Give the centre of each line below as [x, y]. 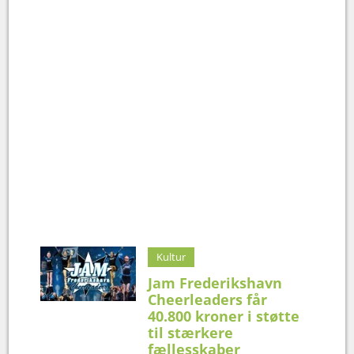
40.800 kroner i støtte [224, 316]
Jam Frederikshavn [215, 283]
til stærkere [191, 333]
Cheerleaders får [208, 300]
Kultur [171, 257]
